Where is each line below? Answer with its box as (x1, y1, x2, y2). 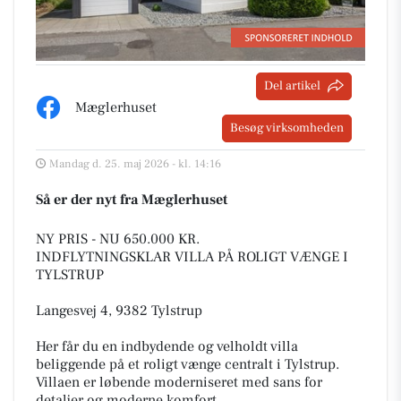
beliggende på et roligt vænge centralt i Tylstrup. (36, 354, 339, 373)
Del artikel (264, 77, 320, 94)
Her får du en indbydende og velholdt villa (36, 337, 298, 355)
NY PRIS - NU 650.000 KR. (36, 229, 200, 248)
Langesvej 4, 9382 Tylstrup (36, 301, 202, 320)
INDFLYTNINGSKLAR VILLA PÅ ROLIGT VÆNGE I (36, 247, 348, 266)
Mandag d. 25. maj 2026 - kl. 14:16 (49, 156, 221, 171)
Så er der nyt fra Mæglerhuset (36, 190, 227, 209)
